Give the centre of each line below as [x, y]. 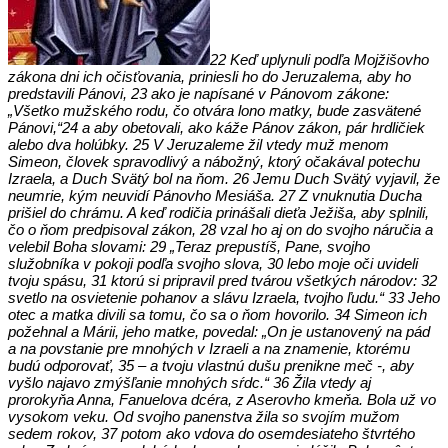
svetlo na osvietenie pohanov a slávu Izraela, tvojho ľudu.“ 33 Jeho [224, 297]
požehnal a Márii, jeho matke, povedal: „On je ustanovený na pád [219, 331]
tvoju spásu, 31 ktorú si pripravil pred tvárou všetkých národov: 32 [222, 280]
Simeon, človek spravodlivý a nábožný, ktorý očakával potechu [214, 161]
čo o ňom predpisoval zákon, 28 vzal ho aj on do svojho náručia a [220, 229]
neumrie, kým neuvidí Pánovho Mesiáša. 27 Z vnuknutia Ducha [215, 195]
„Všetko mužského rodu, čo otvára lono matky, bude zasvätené [214, 110]
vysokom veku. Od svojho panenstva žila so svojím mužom [204, 416]
